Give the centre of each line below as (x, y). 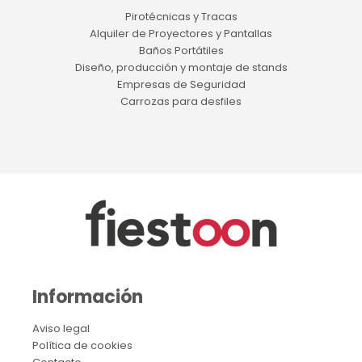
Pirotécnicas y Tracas (181, 16)
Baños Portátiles (181, 50)
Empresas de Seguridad (181, 84)
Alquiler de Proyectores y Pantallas (181, 33)
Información (87, 297)
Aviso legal (61, 328)
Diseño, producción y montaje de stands (181, 67)
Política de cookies (82, 345)
